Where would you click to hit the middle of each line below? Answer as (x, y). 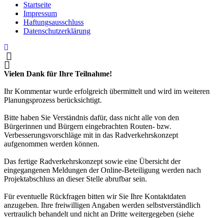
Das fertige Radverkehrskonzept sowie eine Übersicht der (92, 162)
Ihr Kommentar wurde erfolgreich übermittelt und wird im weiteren (107, 91)
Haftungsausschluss (54, 22)
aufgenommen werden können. (52, 144)
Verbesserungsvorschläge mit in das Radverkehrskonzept (91, 135)
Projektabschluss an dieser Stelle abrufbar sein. (75, 179)
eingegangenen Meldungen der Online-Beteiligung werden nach (102, 170)
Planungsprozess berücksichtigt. (53, 100)
